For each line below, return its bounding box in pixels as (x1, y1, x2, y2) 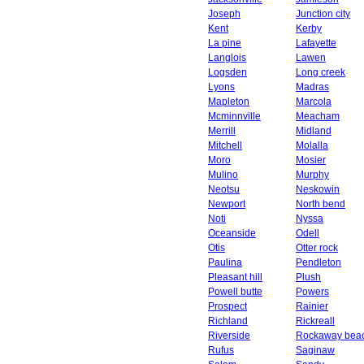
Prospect (208, 301, 247, 312)
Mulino (208, 169, 238, 180)
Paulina (208, 257, 242, 268)
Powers (296, 286, 329, 297)
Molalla (296, 140, 328, 151)
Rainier (296, 301, 328, 312)
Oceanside (208, 227, 256, 239)
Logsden (208, 67, 247, 78)
